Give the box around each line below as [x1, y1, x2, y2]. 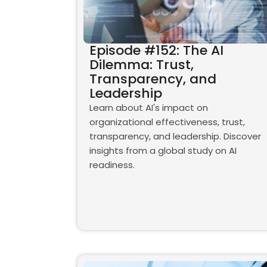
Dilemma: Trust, [89, 55, 194, 74]
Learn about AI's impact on [89, 101, 208, 114]
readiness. [89, 159, 135, 172]
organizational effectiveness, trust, [89, 116, 245, 129]
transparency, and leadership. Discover [89, 130, 261, 143]
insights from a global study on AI [89, 144, 237, 157]
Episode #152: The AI [89, 41, 223, 60]
